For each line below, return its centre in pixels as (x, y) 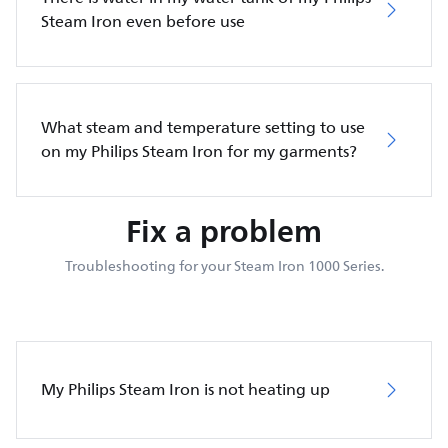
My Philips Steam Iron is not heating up (185, 389)
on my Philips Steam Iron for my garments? (199, 151)
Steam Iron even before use (143, 21)
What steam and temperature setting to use (203, 127)
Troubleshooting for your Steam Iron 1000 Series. (224, 266)
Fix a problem (224, 230)
